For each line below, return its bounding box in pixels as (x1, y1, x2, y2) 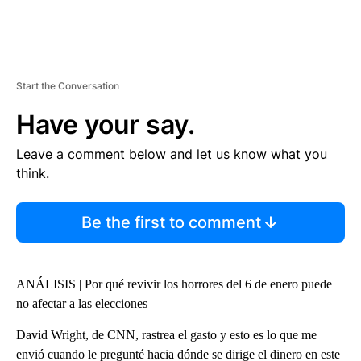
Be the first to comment (81, 212, 261, 232)
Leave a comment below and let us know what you (16, 145, 327, 162)
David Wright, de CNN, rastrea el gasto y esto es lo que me (16, 327, 317, 342)
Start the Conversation (16, 79, 119, 92)
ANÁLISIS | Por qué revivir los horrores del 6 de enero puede (16, 276, 332, 291)
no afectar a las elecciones (16, 296, 147, 310)
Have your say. (16, 108, 195, 140)
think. (16, 164, 49, 181)
